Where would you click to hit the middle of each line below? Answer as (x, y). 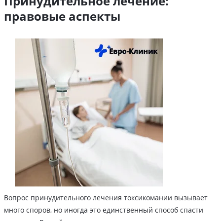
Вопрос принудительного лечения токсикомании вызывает (106, 197)
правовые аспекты (62, 16)
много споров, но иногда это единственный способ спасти (104, 210)
